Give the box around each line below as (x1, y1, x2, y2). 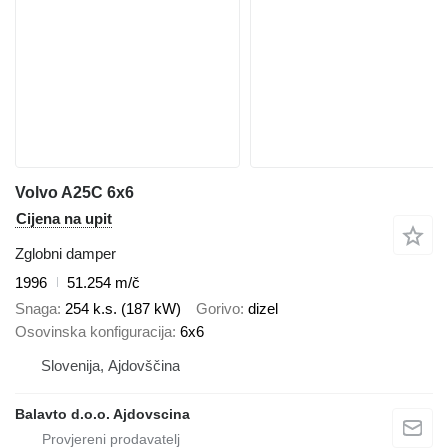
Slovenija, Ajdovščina (41, 357, 180, 375)
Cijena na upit (16, 209, 112, 227)
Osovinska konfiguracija (15, 323, 172, 341)
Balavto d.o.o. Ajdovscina (15, 406, 190, 423)
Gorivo (196, 300, 240, 318)
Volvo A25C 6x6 (15, 183, 134, 201)
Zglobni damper (15, 244, 116, 262)
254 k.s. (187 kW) (65, 300, 181, 318)
